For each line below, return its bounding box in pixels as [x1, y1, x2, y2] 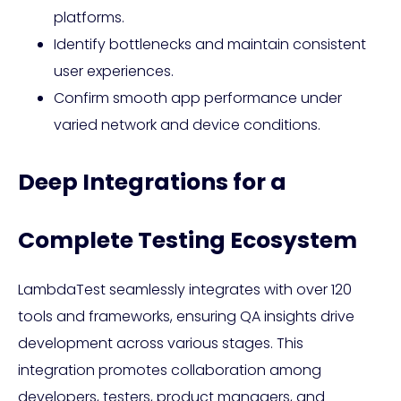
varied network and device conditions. [54, 115, 320, 136]
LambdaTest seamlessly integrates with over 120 [18, 279, 352, 301]
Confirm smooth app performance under [54, 88, 342, 109]
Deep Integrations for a [18, 166, 286, 199]
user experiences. [54, 61, 174, 82]
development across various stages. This [18, 333, 303, 354]
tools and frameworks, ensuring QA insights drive [18, 306, 354, 328]
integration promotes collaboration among [18, 360, 321, 381]
